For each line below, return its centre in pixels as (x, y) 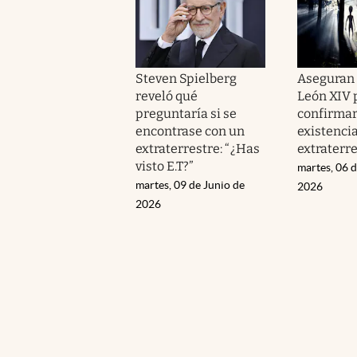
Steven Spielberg (186, 78)
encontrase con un (190, 131)
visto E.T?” (165, 166)
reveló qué (167, 96)
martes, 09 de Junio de (190, 184)
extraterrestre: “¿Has (198, 148)
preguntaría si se (186, 113)
